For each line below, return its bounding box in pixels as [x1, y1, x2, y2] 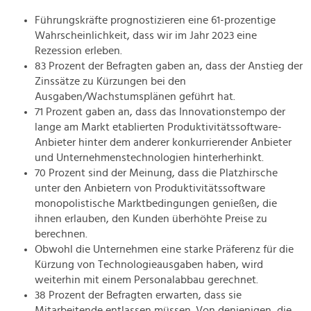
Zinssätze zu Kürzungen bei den [35, 76, 186, 87]
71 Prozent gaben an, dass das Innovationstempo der [35, 106, 285, 118]
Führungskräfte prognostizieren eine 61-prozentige [35, 15, 276, 26]
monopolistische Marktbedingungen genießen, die [35, 198, 277, 210]
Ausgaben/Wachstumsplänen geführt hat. [35, 91, 235, 103]
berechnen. [35, 228, 87, 240]
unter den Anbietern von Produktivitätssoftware [35, 183, 265, 194]
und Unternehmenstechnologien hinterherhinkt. [35, 152, 264, 164]
